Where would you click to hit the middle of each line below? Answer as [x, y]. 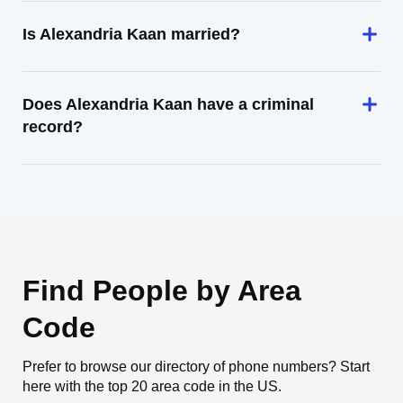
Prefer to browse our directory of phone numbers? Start [196, 367]
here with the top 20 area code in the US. [152, 386]
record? [53, 127]
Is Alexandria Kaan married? [131, 34]
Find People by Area [162, 291]
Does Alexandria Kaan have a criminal [168, 104]
